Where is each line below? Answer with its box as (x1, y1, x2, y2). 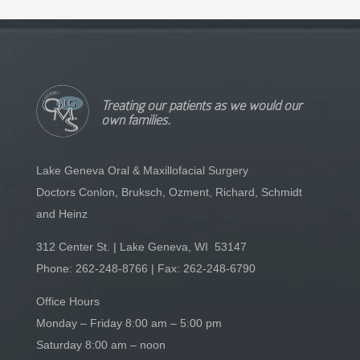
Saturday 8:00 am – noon (35, 337, 166, 351)
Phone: (35, 261, 72, 275)
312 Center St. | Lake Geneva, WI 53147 (35, 239, 247, 253)
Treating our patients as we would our (100, 97, 302, 113)
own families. (100, 112, 170, 128)
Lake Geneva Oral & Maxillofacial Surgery (35, 163, 248, 177)
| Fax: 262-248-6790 (147, 261, 256, 275)
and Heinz (35, 207, 88, 220)
